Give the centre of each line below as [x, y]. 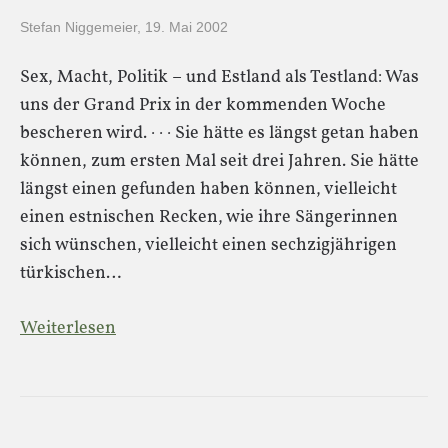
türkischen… [70, 273]
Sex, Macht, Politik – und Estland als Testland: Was [219, 77]
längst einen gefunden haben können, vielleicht [208, 189]
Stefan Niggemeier [78, 27]
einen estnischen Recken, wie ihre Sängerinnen [209, 217]
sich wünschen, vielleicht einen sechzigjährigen [208, 245]
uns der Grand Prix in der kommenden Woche [203, 105]
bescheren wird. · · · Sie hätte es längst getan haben [219, 133]
